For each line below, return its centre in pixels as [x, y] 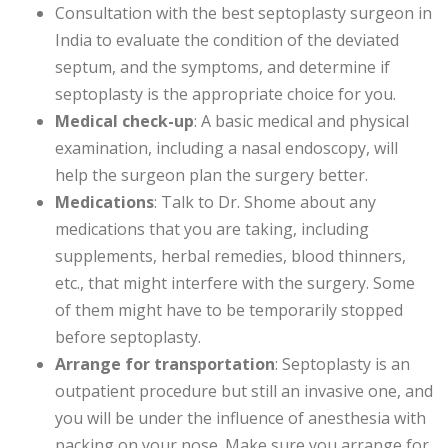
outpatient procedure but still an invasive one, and [244, 391]
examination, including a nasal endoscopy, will [226, 148]
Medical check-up [124, 121]
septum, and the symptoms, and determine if [222, 67]
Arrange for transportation [165, 364]
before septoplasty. [128, 337]
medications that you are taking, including [212, 229]
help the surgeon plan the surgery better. [211, 175]
